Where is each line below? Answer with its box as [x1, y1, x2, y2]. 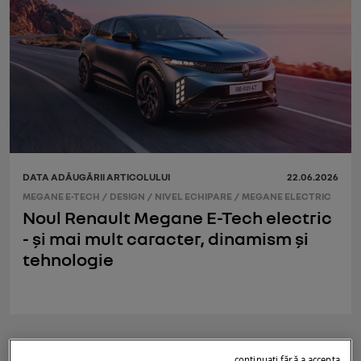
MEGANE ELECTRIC [242, 190, 331, 203]
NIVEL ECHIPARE [155, 190, 232, 203]
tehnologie [23, 247, 114, 270]
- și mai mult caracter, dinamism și [23, 226, 309, 249]
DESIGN [110, 190, 145, 203]
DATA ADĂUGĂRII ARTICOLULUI [23, 170, 170, 183]
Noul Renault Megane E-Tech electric [23, 205, 332, 228]
